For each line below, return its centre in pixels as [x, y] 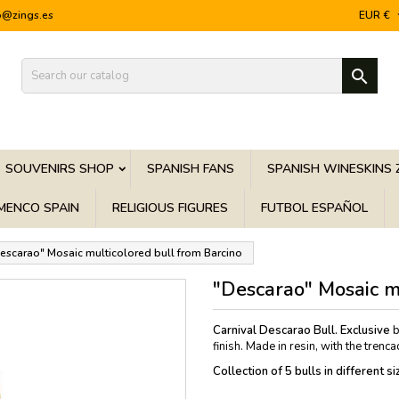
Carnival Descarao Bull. [275, 330]
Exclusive [365, 330]
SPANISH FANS [191, 169]
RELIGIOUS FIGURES [170, 208]
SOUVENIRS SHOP [60, 169]
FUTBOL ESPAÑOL [314, 208]
